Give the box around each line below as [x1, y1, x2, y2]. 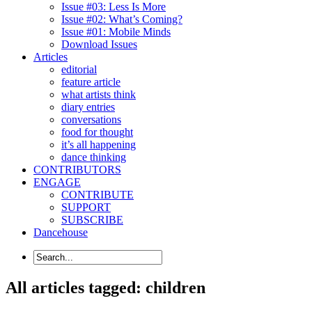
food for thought [61, 125, 133, 138]
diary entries [61, 100, 115, 113]
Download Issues [61, 38, 137, 50]
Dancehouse [33, 226, 88, 238]
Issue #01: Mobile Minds [61, 25, 171, 38]
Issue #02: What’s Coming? [61, 13, 182, 25]
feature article [61, 75, 120, 88]
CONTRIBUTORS [33, 163, 121, 175]
